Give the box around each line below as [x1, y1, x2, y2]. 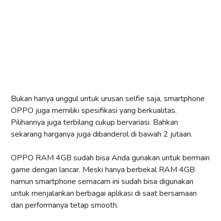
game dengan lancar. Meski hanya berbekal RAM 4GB [11, 164, 195, 176]
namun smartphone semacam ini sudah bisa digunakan [11, 176, 193, 187]
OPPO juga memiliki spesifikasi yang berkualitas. [11, 105, 177, 116]
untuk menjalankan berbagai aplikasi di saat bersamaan [11, 188, 197, 199]
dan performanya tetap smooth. [11, 200, 118, 211]
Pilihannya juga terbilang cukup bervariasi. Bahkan [11, 117, 178, 128]
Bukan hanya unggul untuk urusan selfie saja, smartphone [11, 93, 205, 105]
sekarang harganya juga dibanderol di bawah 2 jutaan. [11, 129, 192, 140]
